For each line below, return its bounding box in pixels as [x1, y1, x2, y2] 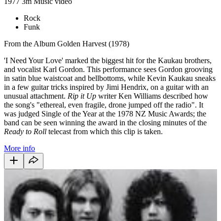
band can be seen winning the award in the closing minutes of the [4, 118, 207, 127]
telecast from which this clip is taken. [46, 127, 163, 136]
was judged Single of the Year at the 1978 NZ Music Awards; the [4, 109, 206, 118]
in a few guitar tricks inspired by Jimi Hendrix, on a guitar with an [4, 82, 209, 91]
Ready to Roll [4, 127, 46, 136]
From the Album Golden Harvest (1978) [4, 39, 129, 48]
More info [4, 144, 35, 152]
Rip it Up [68, 91, 96, 100]
